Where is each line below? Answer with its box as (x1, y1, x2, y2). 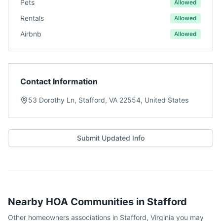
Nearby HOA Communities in (8, 196, 147, 208)
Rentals (20, 14, 44, 22)
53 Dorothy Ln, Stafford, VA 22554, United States (28, 96, 188, 104)
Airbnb (20, 30, 41, 38)
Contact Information (20, 76, 98, 86)
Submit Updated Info (76, 134, 145, 142)
